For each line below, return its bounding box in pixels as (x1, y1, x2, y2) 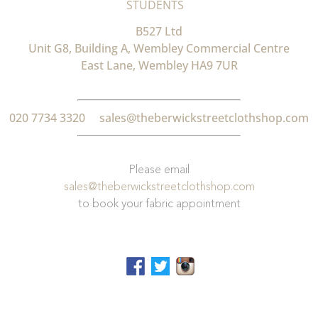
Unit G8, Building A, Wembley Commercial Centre (28, 40, 290, 56)
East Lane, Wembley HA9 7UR (80, 57, 238, 73)
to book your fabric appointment (77, 198, 241, 210)
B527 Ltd (136, 23, 182, 39)
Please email (128, 164, 190, 176)
